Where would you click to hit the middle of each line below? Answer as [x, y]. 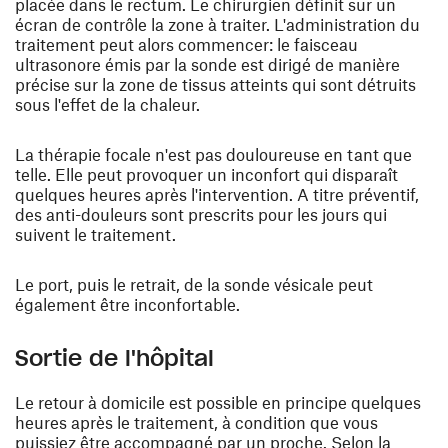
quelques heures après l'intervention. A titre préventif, [217, 194]
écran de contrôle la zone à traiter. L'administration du [217, 24]
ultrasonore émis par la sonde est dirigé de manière [207, 64]
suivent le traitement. [95, 234]
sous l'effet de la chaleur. [107, 104]
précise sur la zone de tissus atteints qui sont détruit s [215, 84]
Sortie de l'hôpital [114, 358]
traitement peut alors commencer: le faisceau [186, 44]
